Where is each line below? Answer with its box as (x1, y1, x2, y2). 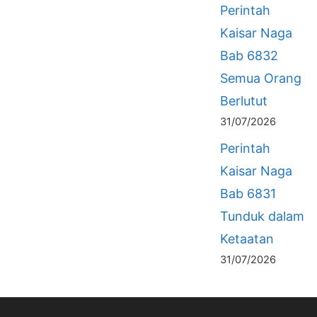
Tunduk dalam (220, 209, 304, 224)
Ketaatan (220, 231, 274, 246)
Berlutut (220, 93, 267, 108)
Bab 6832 (220, 48, 278, 63)
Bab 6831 (220, 186, 276, 201)
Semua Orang (220, 71, 301, 86)
